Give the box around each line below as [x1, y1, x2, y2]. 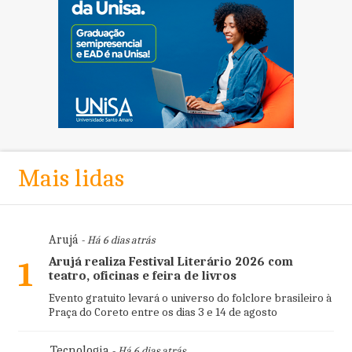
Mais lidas [17, 163, 124, 192]
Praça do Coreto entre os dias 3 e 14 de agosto [48, 304, 277, 319]
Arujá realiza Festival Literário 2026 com [48, 254, 293, 269]
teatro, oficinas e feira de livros [48, 268, 236, 283]
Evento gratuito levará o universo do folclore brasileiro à [48, 290, 332, 305]
